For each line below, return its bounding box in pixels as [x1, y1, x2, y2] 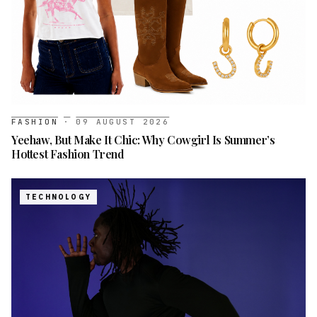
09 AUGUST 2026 [76, 116, 170, 127]
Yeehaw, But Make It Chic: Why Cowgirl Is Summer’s [11, 132, 275, 147]
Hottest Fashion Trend [11, 146, 125, 161]
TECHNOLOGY [25, 192, 91, 202]
